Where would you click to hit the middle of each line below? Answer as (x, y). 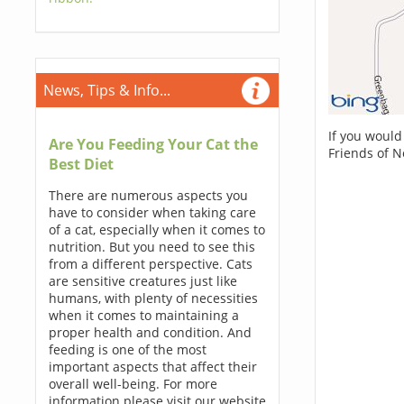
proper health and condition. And (150, 332)
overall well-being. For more (133, 384)
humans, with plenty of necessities (153, 298)
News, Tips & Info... (106, 90)
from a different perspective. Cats (150, 264)
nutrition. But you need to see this (151, 247)
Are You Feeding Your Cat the (153, 144)
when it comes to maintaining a (143, 315)
